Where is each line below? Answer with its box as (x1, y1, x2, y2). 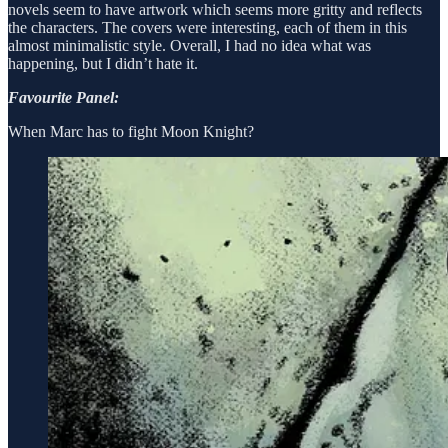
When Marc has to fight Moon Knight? (8, 122, 254, 140)
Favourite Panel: (8, 88, 119, 106)
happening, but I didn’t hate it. (8, 54, 198, 72)
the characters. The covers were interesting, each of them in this (8, 18, 407, 36)
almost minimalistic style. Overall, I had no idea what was (8, 36, 371, 54)
